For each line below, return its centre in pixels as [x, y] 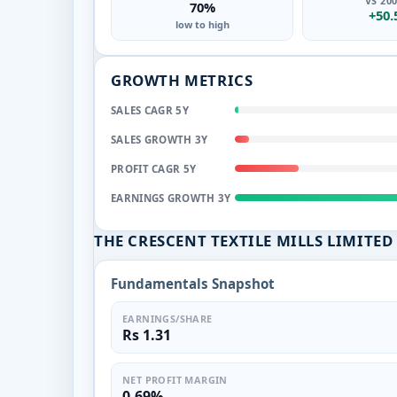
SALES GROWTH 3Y [160, 139]
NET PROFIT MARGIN [175, 379]
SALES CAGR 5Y [150, 110]
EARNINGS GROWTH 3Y [171, 198]
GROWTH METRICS [182, 80]
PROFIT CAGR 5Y [154, 168]
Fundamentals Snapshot [193, 283]
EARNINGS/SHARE [167, 318]
